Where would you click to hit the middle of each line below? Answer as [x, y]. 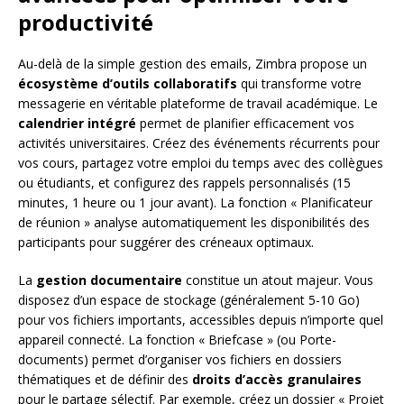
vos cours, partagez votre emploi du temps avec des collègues [201, 163]
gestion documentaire [109, 280]
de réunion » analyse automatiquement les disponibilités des [194, 223]
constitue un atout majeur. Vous [278, 280]
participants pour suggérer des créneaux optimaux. [166, 243]
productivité [86, 23]
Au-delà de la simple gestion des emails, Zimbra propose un [193, 64]
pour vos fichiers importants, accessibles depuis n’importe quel [201, 320]
